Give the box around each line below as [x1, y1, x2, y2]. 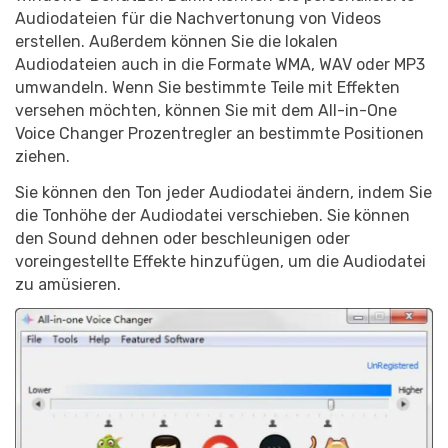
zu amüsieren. [15, 274, 121, 294]
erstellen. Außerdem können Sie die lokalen [15, 31, 338, 51]
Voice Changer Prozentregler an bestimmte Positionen [15, 123, 424, 143]
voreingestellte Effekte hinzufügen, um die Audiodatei [15, 251, 426, 271]
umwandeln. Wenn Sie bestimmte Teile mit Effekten [15, 77, 400, 97]
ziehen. [15, 146, 70, 166]
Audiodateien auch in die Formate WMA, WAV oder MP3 [15, 54, 425, 74]
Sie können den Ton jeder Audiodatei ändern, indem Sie [15, 182, 432, 202]
